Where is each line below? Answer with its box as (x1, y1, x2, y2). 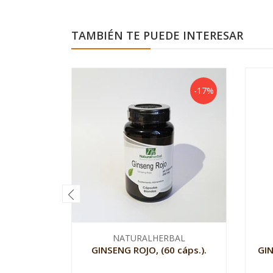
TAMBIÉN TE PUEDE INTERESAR (71, 28, 243, 43)
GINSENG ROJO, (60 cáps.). (91, 244, 207, 256)
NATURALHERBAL (113, 232, 185, 244)
